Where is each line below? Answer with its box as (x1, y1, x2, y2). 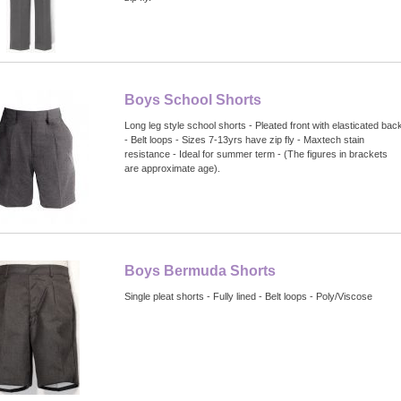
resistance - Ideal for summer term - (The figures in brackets (124, 148, 388, 159)
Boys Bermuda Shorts (124, 262, 276, 278)
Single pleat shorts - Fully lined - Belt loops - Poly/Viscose (124, 290, 372, 302)
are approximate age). (124, 162, 220, 174)
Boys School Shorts (124, 91, 261, 107)
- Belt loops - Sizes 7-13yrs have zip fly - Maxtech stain (124, 133, 364, 145)
